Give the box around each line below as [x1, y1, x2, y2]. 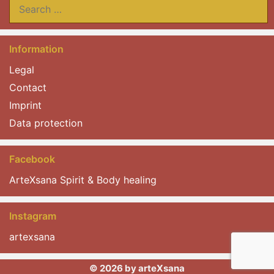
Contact [9, 81, 46, 94]
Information [9, 43, 64, 56]
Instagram [9, 210, 56, 223]
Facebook [9, 153, 55, 166]
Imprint [9, 99, 42, 112]
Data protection [9, 117, 83, 130]
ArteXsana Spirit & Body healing [9, 174, 157, 187]
